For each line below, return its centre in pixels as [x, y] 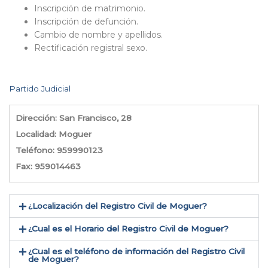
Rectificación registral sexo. [91, 48]
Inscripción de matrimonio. [90, 9]
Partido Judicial [40, 89]
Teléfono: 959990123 [59, 150]
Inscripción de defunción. [86, 22]
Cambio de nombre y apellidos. [98, 35]
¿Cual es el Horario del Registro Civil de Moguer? [129, 229]
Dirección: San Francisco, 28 [74, 118]
